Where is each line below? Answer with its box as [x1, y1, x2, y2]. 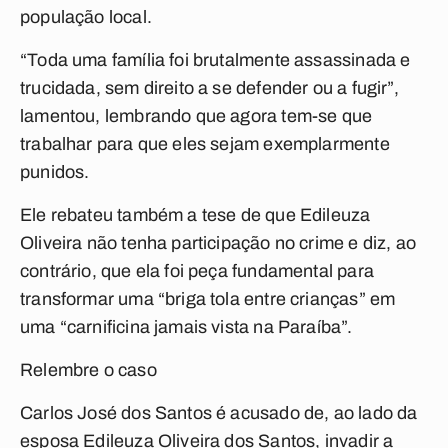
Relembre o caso [20, 360, 157, 380]
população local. [20, 7, 152, 27]
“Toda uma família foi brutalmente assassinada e [20, 50, 411, 70]
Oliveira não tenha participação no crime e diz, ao [20, 233, 416, 253]
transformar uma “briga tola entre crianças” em [20, 289, 396, 309]
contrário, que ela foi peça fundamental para [20, 261, 374, 281]
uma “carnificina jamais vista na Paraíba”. [20, 317, 353, 337]
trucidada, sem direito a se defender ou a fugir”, [20, 78, 399, 98]
